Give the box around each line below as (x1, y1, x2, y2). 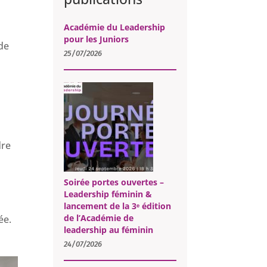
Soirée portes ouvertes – (63, 176, 164, 188)
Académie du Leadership (63, 21, 165, 33)
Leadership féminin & (63, 188, 152, 200)
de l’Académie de (63, 212, 133, 224)
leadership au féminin (63, 224, 153, 236)
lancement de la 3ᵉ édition (63, 200, 171, 212)
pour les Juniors (63, 33, 129, 45)
